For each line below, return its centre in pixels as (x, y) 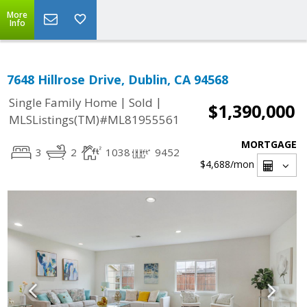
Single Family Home (63, 103)
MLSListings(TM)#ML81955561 (94, 120)
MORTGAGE (269, 144)
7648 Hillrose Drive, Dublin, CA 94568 (118, 79)
